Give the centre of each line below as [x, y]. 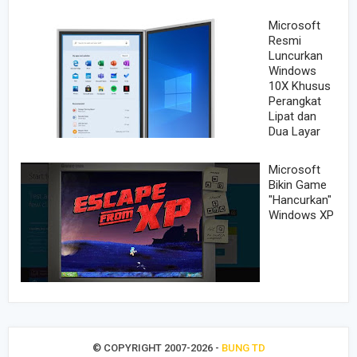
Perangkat [295, 101]
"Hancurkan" [300, 200]
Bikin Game [298, 184]
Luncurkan [296, 55]
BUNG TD [243, 348]
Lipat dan [292, 116]
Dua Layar [294, 131]
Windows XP [301, 215]
